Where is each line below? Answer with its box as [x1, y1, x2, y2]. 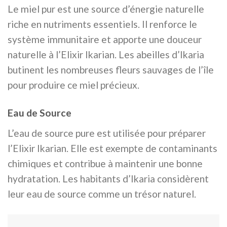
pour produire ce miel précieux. [8, 79, 139, 91]
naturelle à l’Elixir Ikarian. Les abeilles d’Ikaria [8, 49, 204, 61]
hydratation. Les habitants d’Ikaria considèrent [8, 172, 209, 184]
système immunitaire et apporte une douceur [8, 33, 202, 46]
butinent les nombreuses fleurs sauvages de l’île [8, 64, 214, 76]
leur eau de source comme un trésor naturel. [8, 187, 196, 200]
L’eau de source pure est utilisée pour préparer [8, 127, 206, 139]
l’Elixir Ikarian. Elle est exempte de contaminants [8, 142, 217, 154]
